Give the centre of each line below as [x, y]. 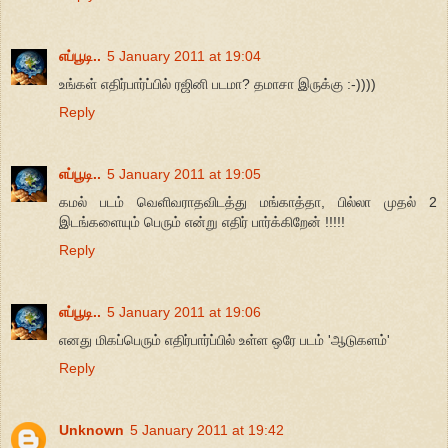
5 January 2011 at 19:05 [184, 173]
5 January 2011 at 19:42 [207, 429]
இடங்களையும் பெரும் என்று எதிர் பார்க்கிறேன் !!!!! [202, 221]
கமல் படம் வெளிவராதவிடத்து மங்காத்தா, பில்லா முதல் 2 [248, 201]
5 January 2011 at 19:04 [184, 55]
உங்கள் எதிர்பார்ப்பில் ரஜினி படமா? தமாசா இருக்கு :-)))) [217, 83]
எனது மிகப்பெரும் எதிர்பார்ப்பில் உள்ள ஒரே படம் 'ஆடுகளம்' [224, 339]
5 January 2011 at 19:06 [184, 311]
